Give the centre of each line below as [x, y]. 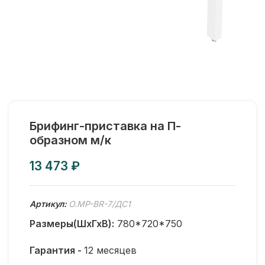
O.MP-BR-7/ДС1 [100, 204]
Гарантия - [57, 250]
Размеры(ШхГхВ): [72, 224]
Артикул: [49, 204]
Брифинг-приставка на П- [105, 126]
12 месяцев [110, 250]
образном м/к [70, 140]
